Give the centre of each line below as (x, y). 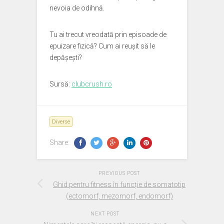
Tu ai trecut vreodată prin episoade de (108, 34)
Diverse (61, 122)
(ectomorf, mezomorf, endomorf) (119, 196)
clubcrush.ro (92, 84)
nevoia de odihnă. (77, 8)
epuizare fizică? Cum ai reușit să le (102, 46)
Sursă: (60, 84)
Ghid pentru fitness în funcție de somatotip (119, 184)
